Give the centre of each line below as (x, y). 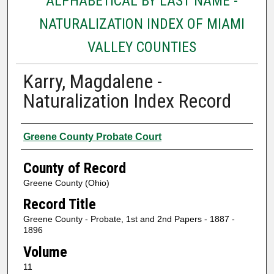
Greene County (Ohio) (66, 183)
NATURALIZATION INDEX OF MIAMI (142, 24)
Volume (45, 252)
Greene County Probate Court (92, 136)
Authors (44, 135)
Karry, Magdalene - (92, 81)
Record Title (59, 205)
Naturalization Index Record (127, 101)
